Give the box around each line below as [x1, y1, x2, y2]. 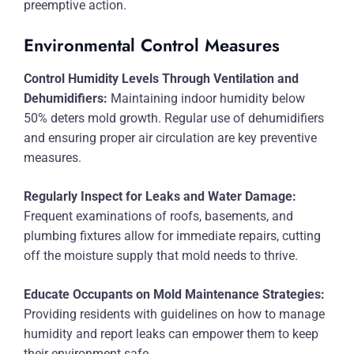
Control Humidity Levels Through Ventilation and [24, 71, 299, 86]
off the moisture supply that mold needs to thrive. [24, 248, 298, 263]
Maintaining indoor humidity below [107, 91, 305, 106]
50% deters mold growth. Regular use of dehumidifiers [24, 111, 324, 126]
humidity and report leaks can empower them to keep [24, 326, 318, 341]
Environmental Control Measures [24, 32, 280, 58]
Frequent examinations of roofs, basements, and [24, 209, 293, 224]
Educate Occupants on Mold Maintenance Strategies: [24, 287, 325, 302]
